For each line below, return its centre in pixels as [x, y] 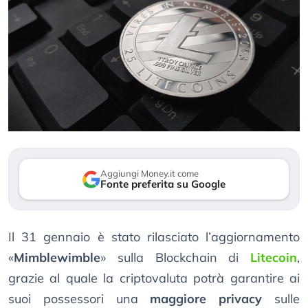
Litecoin [274, 258]
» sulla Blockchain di [175, 258]
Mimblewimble [57, 258]
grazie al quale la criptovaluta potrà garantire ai [154, 278]
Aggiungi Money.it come [150, 174]
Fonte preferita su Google [163, 184]
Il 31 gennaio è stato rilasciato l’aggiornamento [154, 237]
